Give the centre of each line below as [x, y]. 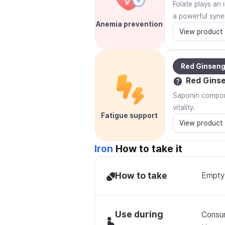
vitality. [184, 107]
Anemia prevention [129, 24]
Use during [139, 214]
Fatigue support [129, 116]
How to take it [148, 149]
